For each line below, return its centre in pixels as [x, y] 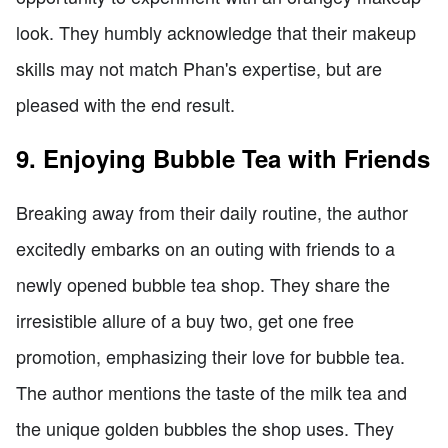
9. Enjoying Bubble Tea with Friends [223, 157]
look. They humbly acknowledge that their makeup [216, 31]
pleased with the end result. [125, 103]
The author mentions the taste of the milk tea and [211, 391]
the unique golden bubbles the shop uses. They [205, 427]
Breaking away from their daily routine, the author [212, 211]
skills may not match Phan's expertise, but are [199, 67]
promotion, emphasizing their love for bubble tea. [210, 355]
